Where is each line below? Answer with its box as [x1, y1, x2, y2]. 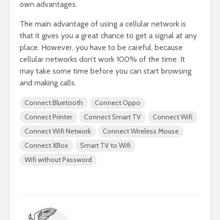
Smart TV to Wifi [80, 141, 131, 150]
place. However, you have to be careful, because [20, 43, 183, 53]
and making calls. [20, 78, 76, 88]
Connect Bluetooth [25, 98, 83, 108]
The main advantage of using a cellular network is [20, 19, 186, 29]
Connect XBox [25, 141, 68, 150]
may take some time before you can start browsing [20, 66, 192, 76]
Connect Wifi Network [25, 127, 91, 136]
